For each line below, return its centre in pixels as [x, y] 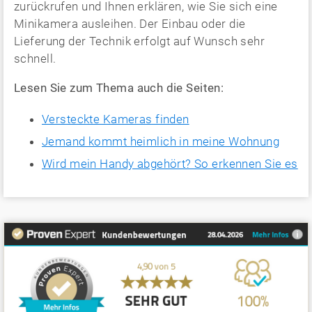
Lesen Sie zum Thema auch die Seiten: [119, 88]
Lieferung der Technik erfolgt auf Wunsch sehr [140, 41]
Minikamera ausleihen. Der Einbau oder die [130, 24]
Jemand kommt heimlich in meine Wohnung [161, 142]
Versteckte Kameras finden [116, 119]
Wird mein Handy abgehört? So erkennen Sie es [170, 163]
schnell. [35, 58]
